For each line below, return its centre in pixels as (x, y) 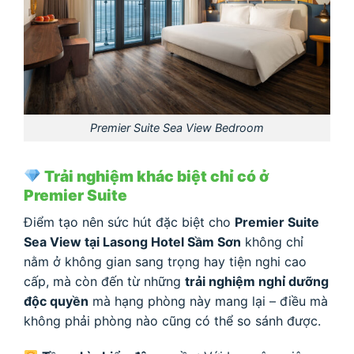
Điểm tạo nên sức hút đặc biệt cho (129, 222)
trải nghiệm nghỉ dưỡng (257, 281)
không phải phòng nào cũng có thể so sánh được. (172, 320)
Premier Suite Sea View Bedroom (177, 128)
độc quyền (56, 301)
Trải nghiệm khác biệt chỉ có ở (155, 176)
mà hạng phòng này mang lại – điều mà (208, 301)
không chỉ (272, 241)
